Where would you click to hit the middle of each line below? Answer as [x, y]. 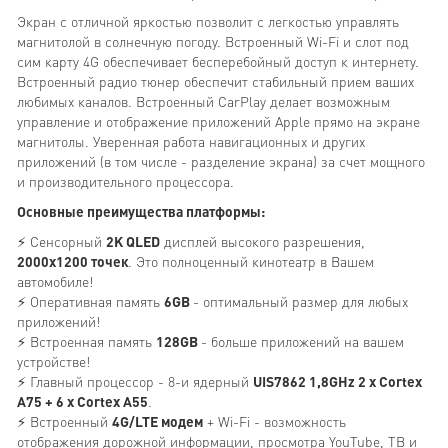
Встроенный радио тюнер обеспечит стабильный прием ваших [215, 80]
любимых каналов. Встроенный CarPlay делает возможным [203, 100]
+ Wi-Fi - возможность [274, 420]
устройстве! [53, 360]
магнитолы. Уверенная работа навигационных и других [191, 140]
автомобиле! [55, 280]
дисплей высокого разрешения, [262, 240]
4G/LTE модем [157, 420]
